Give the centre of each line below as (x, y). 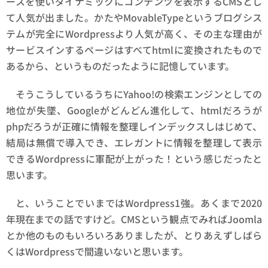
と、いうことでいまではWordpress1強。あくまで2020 (139, 203)
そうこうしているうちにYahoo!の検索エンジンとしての (139, 94)
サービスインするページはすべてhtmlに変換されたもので (134, 50)
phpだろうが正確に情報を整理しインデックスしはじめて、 (134, 127)
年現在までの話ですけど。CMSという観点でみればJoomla (134, 219)
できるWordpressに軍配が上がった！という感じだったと (134, 159)
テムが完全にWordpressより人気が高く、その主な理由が (134, 34)
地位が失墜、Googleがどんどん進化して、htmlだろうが (134, 110)
